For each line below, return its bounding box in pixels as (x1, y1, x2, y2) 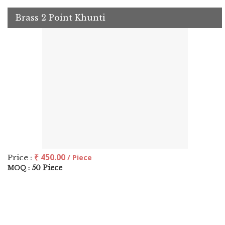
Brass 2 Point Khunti (15, 13, 105, 23)
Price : (8, 153, 34, 162)
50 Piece (32, 163, 62, 172)
